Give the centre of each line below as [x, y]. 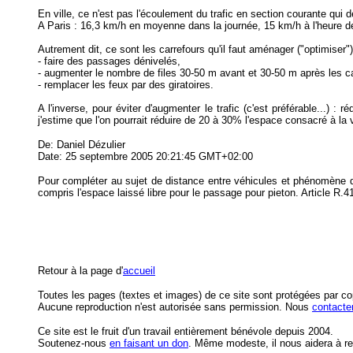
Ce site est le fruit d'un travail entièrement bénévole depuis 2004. [186, 331]
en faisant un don [149, 343]
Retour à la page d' [80, 271]
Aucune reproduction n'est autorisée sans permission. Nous [175, 307]
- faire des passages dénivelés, [109, 61]
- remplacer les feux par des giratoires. [126, 85]
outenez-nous [77, 343]
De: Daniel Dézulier [82, 145]
